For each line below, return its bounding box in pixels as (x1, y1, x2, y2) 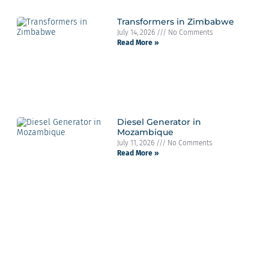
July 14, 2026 (116, 28, 157, 37)
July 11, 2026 (116, 138, 156, 147)
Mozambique (116, 126, 174, 138)
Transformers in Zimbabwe (116, 16, 234, 28)
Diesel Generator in (116, 116, 201, 127)
